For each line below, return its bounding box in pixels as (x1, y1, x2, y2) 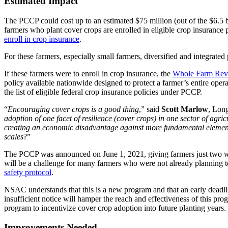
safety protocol (4, 167, 51, 177)
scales (4, 132, 23, 141)
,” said (139, 104, 161, 113)
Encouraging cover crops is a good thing (8, 104, 139, 113)
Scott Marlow (161, 104, 208, 113)
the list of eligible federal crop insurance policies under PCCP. (4, 87, 204, 96)
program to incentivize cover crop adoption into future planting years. (4, 203, 226, 212)
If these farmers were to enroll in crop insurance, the (4, 69, 173, 78)
